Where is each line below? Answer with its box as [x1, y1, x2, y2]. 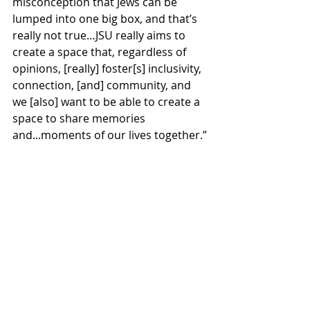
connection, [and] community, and [12, 77, 194, 93]
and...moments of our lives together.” [12, 127, 207, 143]
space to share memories [12, 111, 148, 126]
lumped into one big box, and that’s [12, 11, 200, 26]
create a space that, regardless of [12, 44, 189, 60]
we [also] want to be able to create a [12, 94, 203, 109]
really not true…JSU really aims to [12, 28, 188, 43]
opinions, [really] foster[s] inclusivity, [12, 61, 204, 76]
